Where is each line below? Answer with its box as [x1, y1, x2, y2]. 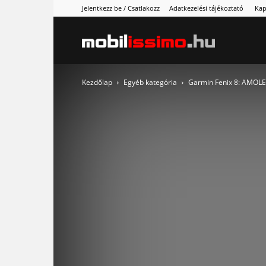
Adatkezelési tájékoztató [169, 4, 243, 12]
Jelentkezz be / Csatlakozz [82, 4, 160, 12]
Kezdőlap [82, 77, 112, 87]
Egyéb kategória [123, 77, 177, 87]
